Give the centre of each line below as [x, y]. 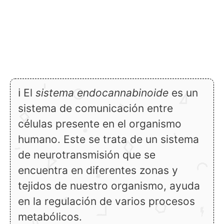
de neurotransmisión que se [87, 155]
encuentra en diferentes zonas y [98, 170]
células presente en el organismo [100, 124]
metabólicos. [50, 217]
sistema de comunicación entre [95, 108]
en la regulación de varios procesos [106, 201]
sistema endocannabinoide [102, 93]
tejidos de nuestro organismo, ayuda [109, 186]
